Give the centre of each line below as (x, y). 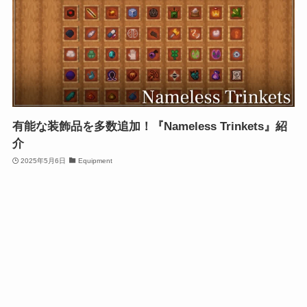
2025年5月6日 (44, 160)
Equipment (95, 160)
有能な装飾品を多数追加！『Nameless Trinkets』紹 (149, 127)
